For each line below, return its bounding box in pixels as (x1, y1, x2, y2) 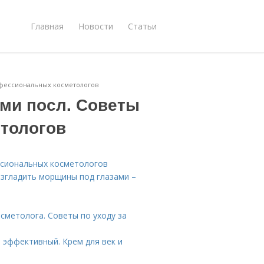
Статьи (128, 20, 157, 32)
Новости (78, 20, 113, 32)
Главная (31, 20, 64, 32)
